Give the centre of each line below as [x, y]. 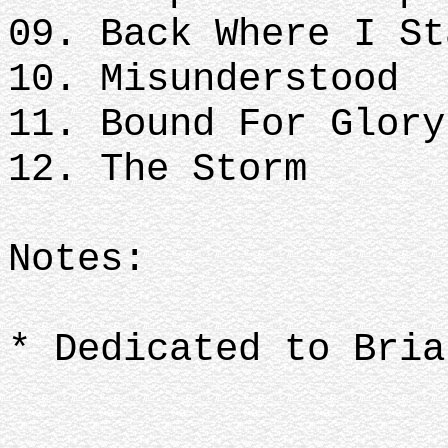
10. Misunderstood [203, 79]
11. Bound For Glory [226, 124]
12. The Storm [157, 169]
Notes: [77, 259]
